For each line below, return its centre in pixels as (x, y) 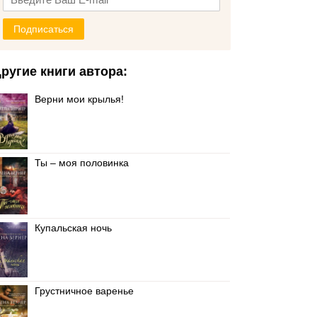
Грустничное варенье (85, 291)
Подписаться (44, 29)
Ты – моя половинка (82, 163)
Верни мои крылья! (80, 99)
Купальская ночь (74, 228)
